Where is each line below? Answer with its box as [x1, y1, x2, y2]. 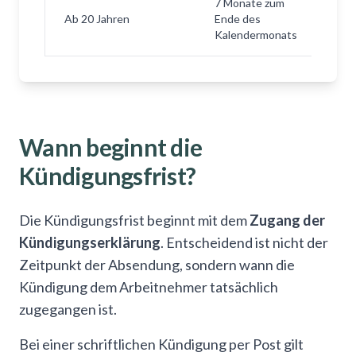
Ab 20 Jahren [64, 12, 130, 25]
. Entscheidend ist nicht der [161, 234, 328, 251]
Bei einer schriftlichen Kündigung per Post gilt [19, 335, 304, 353]
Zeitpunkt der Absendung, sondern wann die [19, 256, 295, 273]
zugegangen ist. [19, 300, 117, 318]
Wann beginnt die [19, 133, 202, 161]
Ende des [215, 12, 261, 25]
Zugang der [250, 211, 325, 229]
